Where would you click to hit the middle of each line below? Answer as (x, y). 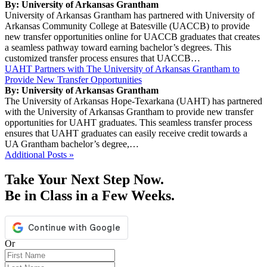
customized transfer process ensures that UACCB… (103, 58)
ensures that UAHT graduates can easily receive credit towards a (126, 133)
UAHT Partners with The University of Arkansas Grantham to (122, 69)
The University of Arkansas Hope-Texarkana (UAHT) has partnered (133, 101)
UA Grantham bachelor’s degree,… (72, 144)
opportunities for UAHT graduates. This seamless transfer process (128, 122)
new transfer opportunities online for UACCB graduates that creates (132, 36)
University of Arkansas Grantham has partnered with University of (130, 15)
